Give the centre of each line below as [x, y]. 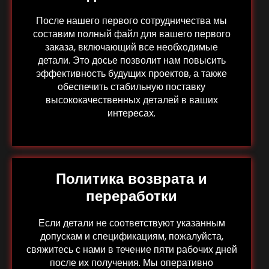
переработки [131, 196]
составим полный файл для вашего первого [131, 34]
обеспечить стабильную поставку [131, 86]
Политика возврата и [131, 179]
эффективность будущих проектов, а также [131, 73]
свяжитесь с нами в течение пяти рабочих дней [131, 250]
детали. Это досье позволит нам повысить [131, 60]
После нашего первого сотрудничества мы [131, 20]
